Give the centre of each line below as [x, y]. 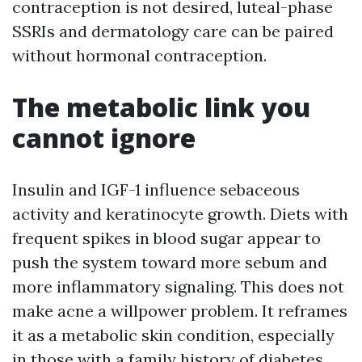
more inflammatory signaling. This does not [178, 287]
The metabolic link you [161, 107]
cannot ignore [104, 138]
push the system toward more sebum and [170, 263]
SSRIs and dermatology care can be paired [173, 32]
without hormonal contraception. [139, 56]
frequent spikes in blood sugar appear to [166, 238]
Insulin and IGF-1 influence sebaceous [156, 190]
